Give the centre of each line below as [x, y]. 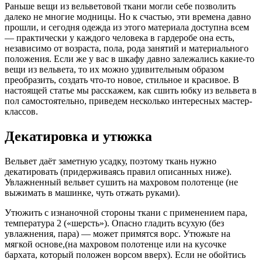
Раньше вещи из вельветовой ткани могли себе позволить [120, 6]
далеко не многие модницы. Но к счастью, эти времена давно [128, 17]
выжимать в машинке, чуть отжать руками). [92, 192]
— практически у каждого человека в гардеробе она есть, [120, 38]
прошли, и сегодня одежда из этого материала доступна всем [127, 27]
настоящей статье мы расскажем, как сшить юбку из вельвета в [131, 91]
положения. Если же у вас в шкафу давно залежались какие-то [130, 59]
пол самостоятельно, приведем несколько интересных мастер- [128, 101]
